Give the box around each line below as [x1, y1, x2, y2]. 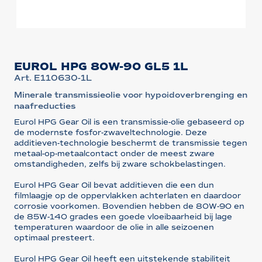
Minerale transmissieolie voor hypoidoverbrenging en [13, 89, 247, 100]
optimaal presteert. [13, 232, 95, 243]
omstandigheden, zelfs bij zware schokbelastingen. [13, 158, 226, 169]
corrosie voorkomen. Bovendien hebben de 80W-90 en [13, 201, 244, 211]
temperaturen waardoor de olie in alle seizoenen [13, 222, 214, 232]
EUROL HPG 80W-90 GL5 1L [13, 60, 188, 74]
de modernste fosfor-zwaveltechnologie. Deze [13, 127, 207, 137]
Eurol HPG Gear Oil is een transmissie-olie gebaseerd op [13, 116, 244, 127]
